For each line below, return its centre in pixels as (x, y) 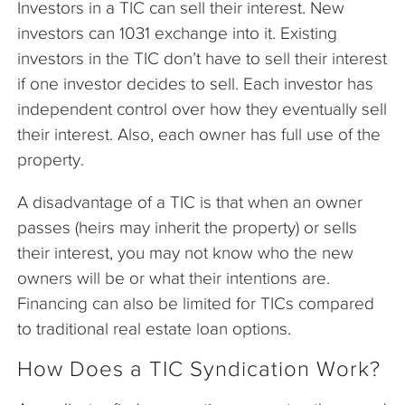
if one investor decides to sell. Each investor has (195, 84)
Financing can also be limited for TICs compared (196, 304)
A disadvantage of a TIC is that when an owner (190, 202)
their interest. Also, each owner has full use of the (199, 135)
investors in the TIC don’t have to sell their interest (202, 59)
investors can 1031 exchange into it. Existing (177, 33)
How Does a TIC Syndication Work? (199, 369)
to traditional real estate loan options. (154, 329)
